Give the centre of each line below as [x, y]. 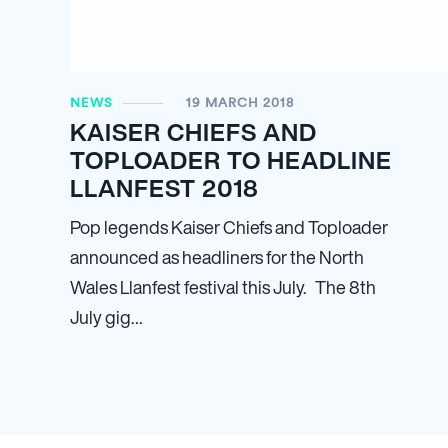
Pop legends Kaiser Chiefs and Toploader [229, 227]
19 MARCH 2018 [240, 102]
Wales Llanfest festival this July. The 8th [223, 287]
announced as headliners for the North [217, 257]
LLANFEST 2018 [164, 188]
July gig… [106, 317]
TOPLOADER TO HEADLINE [231, 160]
